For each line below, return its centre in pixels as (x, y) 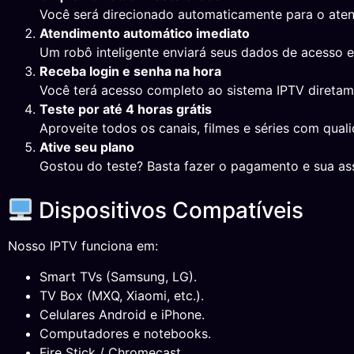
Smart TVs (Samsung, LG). (118, 276)
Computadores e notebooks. (125, 333)
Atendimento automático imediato (145, 34)
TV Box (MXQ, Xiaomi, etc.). (122, 295)
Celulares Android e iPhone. (122, 314)
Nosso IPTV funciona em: (83, 246)
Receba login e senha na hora (130, 72)
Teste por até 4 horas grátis (126, 109)
